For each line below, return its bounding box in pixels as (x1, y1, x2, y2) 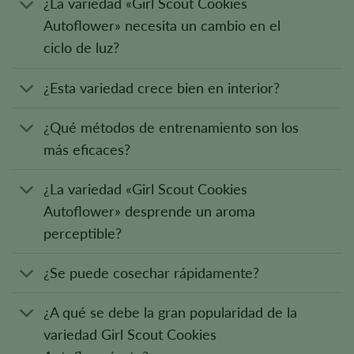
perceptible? (43, 224, 122, 242)
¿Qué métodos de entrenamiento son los (43, 119, 299, 136)
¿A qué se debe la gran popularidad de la (43, 303, 298, 321)
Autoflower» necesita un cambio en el (43, 17, 281, 35)
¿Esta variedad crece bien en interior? (43, 79, 281, 96)
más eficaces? (43, 141, 131, 158)
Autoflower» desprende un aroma (43, 202, 256, 220)
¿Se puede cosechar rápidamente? (43, 264, 260, 281)
